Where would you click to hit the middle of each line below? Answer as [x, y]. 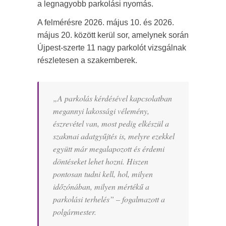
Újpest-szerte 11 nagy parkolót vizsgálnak [112, 48]
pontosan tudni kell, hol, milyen [103, 174]
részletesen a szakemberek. [87, 60]
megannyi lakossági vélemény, [101, 111]
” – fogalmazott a [137, 199]
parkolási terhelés [81, 199]
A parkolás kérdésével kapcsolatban [115, 98]
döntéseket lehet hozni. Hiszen [101, 161]
